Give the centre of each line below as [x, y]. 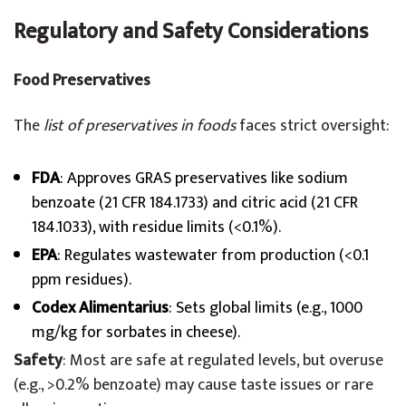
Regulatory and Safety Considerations [191, 32]
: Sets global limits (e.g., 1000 [266, 308]
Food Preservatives [82, 81]
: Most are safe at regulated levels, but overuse [223, 361]
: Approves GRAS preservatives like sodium [204, 179]
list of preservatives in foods [140, 126]
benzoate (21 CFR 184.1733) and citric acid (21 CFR [195, 203]
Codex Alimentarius [100, 308]
